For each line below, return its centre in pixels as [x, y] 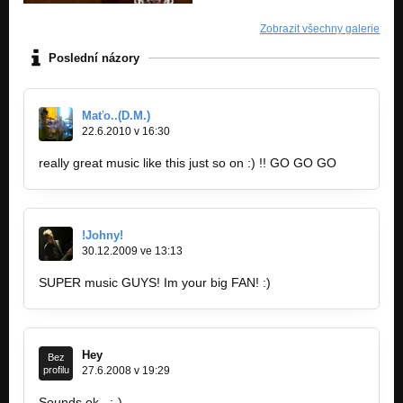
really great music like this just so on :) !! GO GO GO [188, 163]
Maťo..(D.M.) [116, 116]
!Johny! [103, 236]
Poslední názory [94, 58]
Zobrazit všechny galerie [320, 29]
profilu [56, 370]
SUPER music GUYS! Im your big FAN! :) [155, 283]
